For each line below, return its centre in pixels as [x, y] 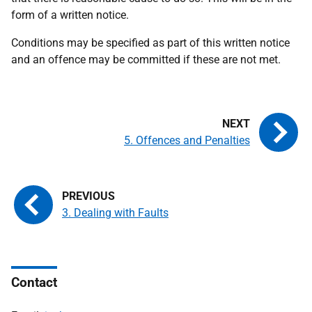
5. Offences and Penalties [187, 140]
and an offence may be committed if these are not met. [146, 60]
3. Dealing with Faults [115, 213]
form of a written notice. [70, 15]
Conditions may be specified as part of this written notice [150, 43]
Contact [34, 282]
